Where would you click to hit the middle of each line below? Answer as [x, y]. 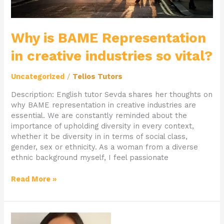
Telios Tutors [98, 77]
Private [24, 217]
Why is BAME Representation [109, 38]
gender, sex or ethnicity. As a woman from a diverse [105, 147]
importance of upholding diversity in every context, [103, 126]
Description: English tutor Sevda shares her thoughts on [112, 94]
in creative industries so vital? [112, 56]
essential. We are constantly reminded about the [99, 115]
